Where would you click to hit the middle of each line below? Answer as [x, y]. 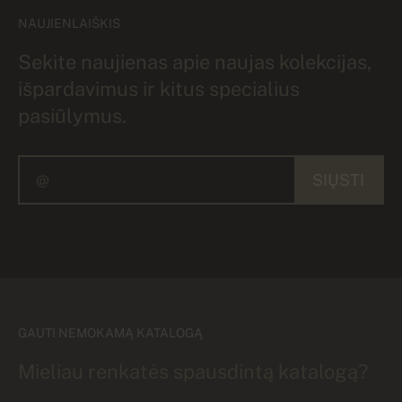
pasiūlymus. [72, 115]
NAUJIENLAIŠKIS [69, 23]
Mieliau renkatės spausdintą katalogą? [193, 371]
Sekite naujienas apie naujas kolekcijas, [195, 61]
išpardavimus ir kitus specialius [159, 88]
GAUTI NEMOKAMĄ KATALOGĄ [110, 332]
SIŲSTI [338, 179]
